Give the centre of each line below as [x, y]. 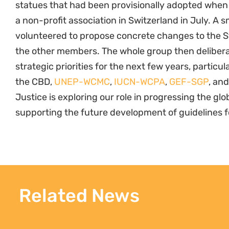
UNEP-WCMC [82, 82]
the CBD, [35, 82]
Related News [79, 196]
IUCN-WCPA [140, 82]
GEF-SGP [189, 82]
